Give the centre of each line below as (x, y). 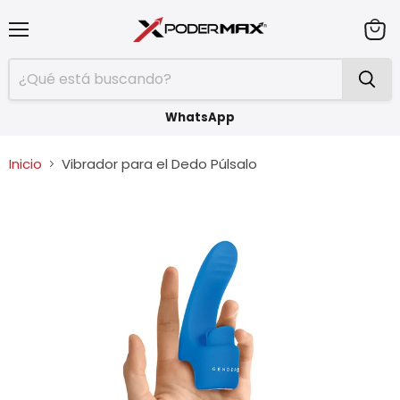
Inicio (25, 163)
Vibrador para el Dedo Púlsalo (159, 163)
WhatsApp (200, 117)
